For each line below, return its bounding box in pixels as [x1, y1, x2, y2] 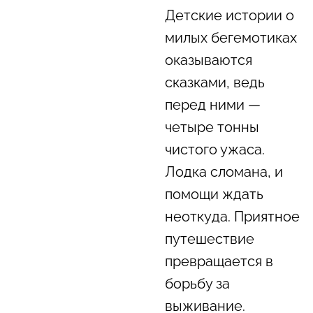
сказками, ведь [164, 74, 265, 91]
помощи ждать [164, 186, 263, 203]
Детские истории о [164, 7, 294, 24]
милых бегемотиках [164, 29, 297, 46]
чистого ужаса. [164, 141, 265, 158]
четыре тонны [164, 119, 259, 136]
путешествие [164, 231, 254, 247]
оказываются [164, 52, 252, 68]
